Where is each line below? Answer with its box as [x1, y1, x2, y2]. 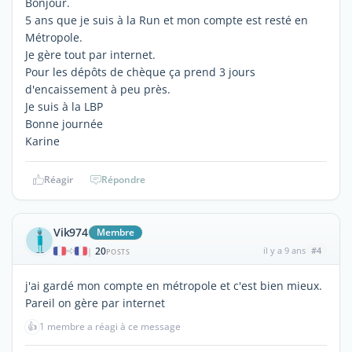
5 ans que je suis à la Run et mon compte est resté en [25, 12, 308, 27]
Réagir [43, 172, 73, 186]
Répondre [101, 172, 145, 186]
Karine [25, 133, 60, 148]
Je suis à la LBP [25, 98, 103, 114]
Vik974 [53, 224, 88, 240]
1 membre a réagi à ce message [39, 319, 181, 333]
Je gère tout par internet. [25, 46, 156, 62]
